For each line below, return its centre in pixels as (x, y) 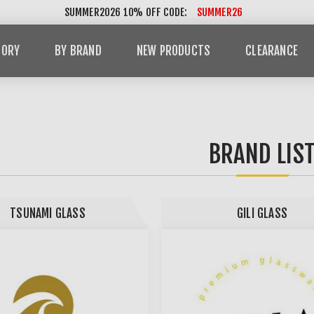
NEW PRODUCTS (173, 51)
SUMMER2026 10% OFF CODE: (127, 12)
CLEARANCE (272, 51)
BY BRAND (78, 51)
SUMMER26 (220, 12)
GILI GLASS (262, 213)
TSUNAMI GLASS (48, 213)
